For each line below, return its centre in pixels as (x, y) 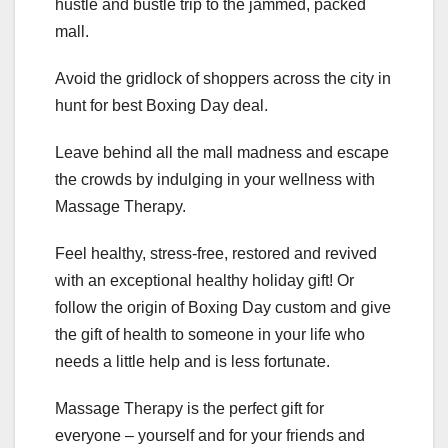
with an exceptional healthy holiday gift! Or (204, 280)
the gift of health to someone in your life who (210, 334)
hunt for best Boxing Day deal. (161, 105)
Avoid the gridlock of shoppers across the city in (223, 78)
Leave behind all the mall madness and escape (222, 152)
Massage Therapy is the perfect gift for (189, 408)
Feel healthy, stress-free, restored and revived (216, 253)
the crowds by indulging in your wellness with (215, 179)
